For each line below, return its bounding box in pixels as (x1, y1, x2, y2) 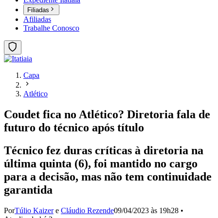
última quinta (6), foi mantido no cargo (4, 157, 198, 170)
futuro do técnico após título (4, 121, 147, 134)
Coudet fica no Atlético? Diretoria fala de (4, 108, 210, 121)
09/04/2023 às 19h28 (114, 206, 179, 215)
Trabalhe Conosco (23, 24, 79, 33)
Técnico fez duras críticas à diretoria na (4, 144, 203, 157)
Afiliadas (23, 15, 51, 24)
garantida (4, 183, 53, 197)
